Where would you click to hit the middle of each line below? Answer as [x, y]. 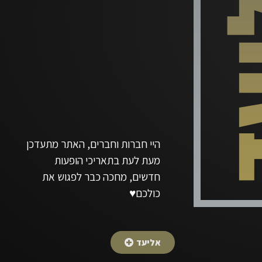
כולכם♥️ [144, 193]
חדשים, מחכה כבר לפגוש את [101, 176]
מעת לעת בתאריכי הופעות [107, 160]
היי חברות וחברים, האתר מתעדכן [93, 144]
